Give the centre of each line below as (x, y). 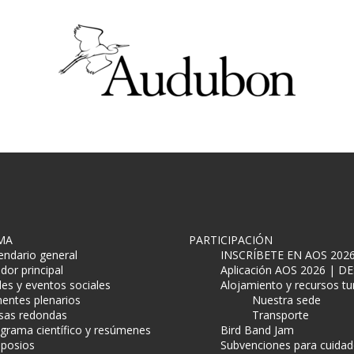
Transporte (281, 315)
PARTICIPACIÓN (231, 240)
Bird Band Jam (257, 330)
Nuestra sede (286, 300)
